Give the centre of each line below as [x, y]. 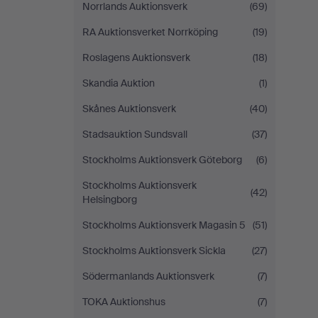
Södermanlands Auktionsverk [148, 276]
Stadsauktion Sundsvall [135, 134]
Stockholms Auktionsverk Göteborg [162, 160]
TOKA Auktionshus [124, 302]
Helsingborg [110, 199]
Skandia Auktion [119, 83]
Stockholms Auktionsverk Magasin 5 [164, 225]
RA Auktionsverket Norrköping [150, 32]
